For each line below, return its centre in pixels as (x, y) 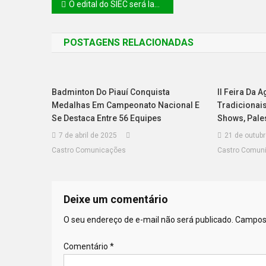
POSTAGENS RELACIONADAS (129, 42)
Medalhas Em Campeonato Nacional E (126, 105)
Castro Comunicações (89, 150)
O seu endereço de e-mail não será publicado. (148, 219)
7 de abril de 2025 (88, 135)
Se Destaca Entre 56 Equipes (107, 118)
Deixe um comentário (116, 199)
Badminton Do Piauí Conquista (111, 92)
